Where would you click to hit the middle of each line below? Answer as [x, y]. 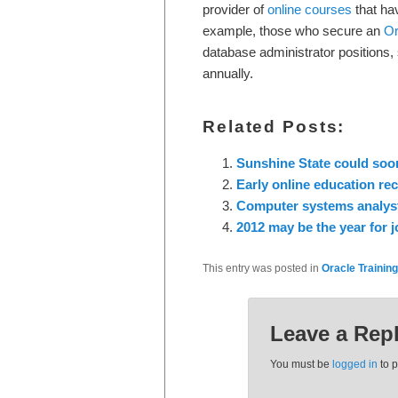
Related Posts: [274, 127]
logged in [354, 364]
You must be [301, 364]
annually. [228, 74]
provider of [235, 10]
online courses [310, 10]
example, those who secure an [293, 31]
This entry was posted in [262, 268]
